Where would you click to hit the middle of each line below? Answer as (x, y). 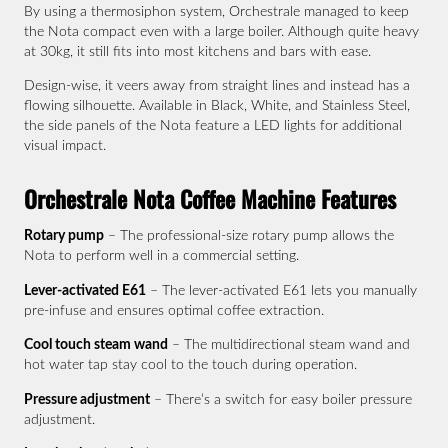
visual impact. (65, 146)
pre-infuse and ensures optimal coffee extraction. (174, 310)
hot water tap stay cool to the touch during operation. (190, 365)
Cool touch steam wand (96, 345)
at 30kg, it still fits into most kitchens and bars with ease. (197, 51)
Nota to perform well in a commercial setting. (161, 256)
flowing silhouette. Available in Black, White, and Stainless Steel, (217, 106)
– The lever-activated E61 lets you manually (281, 290)
